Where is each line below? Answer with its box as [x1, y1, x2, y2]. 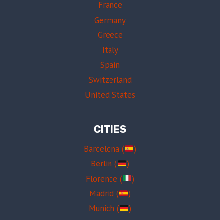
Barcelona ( [83, 143, 124, 154]
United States [85, 89, 135, 100]
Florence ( [85, 173, 122, 184]
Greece [97, 29, 123, 41]
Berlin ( [91, 158, 117, 169]
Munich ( [88, 203, 119, 214]
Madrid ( [89, 188, 119, 199]
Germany [94, 14, 126, 26]
